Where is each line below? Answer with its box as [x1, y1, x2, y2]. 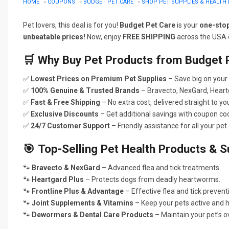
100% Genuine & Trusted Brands [31, 86, 140, 95]
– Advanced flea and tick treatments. [100, 164, 221, 172]
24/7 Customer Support [31, 122, 110, 130]
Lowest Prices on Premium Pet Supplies [31, 75, 167, 83]
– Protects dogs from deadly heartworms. [84, 175, 220, 184]
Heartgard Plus [32, 175, 84, 184]
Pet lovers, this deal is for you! [23, 21, 120, 29]
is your [175, 21, 199, 29]
